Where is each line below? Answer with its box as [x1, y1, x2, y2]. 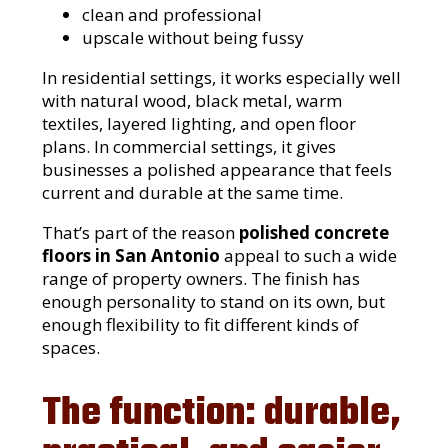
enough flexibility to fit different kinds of [42, 313, 360, 337]
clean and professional [82, 3, 263, 27]
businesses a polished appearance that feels [42, 158, 393, 182]
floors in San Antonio [42, 244, 221, 268]
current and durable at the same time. [42, 181, 344, 205]
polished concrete [239, 221, 390, 245]
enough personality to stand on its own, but [42, 290, 386, 314]
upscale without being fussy [82, 26, 305, 50]
